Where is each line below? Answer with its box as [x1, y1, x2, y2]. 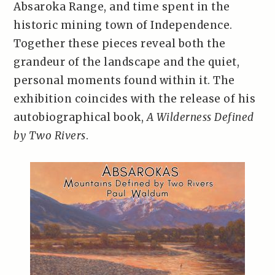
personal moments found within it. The [14, 74, 235, 87]
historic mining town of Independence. [14, 18, 233, 32]
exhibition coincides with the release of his [14, 92, 256, 106]
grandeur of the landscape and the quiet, [14, 55, 240, 69]
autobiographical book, [14, 110, 147, 124]
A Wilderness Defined [146, 110, 254, 124]
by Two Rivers [14, 129, 86, 142]
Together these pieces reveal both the [14, 37, 226, 50]
